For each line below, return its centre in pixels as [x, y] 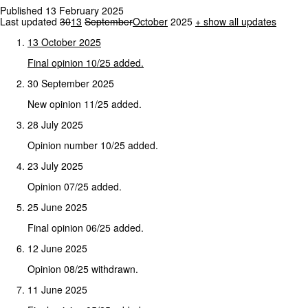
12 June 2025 [57, 248]
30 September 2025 [71, 83]
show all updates [240, 21]
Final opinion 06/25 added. [86, 227]
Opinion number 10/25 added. [93, 145]
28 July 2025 [55, 124]
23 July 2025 [55, 165]
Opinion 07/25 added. [75, 186]
